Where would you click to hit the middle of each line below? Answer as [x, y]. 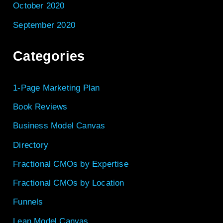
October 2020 [39, 6]
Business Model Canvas [59, 126]
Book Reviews [40, 107]
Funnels [28, 202]
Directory [31, 145]
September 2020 [44, 25]
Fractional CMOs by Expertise [71, 164]
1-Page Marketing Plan [56, 88]
